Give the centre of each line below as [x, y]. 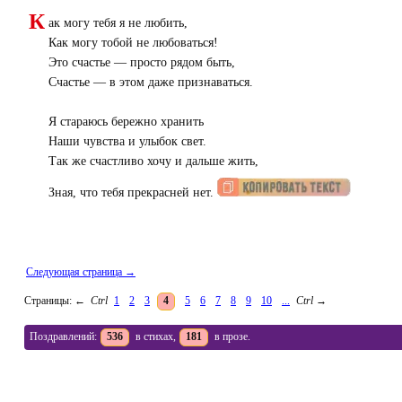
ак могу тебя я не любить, [118, 23]
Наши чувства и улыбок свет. [127, 142]
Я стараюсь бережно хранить [126, 122]
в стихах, [154, 336]
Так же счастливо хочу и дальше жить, [153, 162]
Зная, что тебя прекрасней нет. [133, 193]
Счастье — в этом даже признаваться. [151, 83]
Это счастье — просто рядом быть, [142, 63]
